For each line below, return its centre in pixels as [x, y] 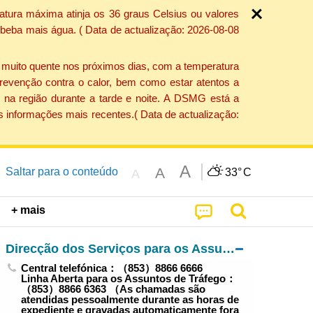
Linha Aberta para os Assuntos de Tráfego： [129, 279]
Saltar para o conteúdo [61, 171]
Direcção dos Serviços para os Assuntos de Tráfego [228, 248]
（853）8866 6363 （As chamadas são [114, 289]
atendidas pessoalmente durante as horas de [130, 300]
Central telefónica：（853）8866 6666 [112, 268]
